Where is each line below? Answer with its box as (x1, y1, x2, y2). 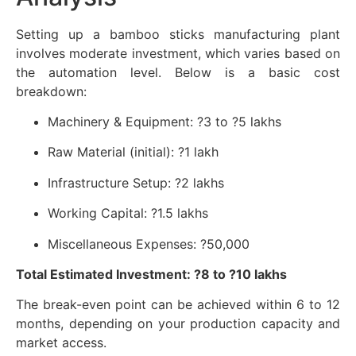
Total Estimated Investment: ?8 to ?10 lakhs (16, 265, 287, 282)
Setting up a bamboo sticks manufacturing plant (16, 25, 340, 42)
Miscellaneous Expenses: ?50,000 (48, 235, 250, 252)
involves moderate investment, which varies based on (16, 44, 340, 61)
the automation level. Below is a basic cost (16, 64, 340, 80)
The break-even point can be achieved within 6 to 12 (16, 296, 340, 313)
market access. (16, 335, 106, 351)
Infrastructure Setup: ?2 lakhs (48, 174, 224, 191)
